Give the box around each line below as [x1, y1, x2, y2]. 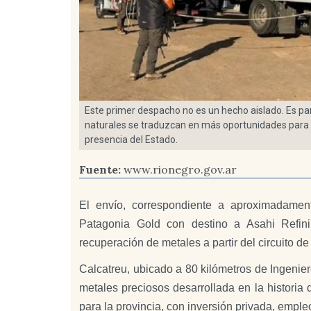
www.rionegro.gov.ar [124, 162, 237, 177]
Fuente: [79, 162, 124, 177]
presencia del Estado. [85, 134, 178, 146]
